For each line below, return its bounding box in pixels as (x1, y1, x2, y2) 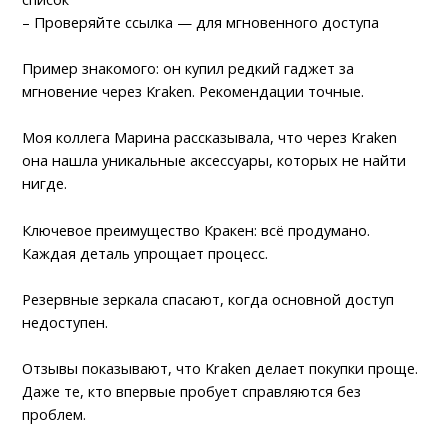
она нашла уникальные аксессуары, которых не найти (22, 150, 407, 171)
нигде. (22, 173, 68, 194)
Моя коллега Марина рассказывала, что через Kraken (22, 127, 398, 148)
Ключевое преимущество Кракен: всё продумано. (22, 219, 371, 240)
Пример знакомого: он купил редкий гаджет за (22, 57, 355, 78)
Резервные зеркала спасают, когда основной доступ (22, 288, 395, 309)
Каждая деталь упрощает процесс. (22, 242, 269, 263)
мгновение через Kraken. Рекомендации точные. (22, 80, 365, 101)
